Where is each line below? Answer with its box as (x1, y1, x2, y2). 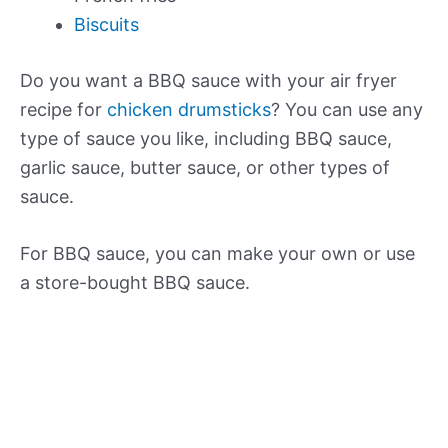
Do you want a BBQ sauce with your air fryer (20, 69, 397, 91)
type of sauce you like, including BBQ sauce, (20, 127, 392, 149)
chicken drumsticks (107, 98, 271, 120)
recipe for (20, 98, 107, 120)
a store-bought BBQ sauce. (20, 272, 250, 294)
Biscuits (74, 13, 139, 35)
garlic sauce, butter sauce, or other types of (20, 156, 390, 178)
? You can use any (271, 98, 423, 120)
